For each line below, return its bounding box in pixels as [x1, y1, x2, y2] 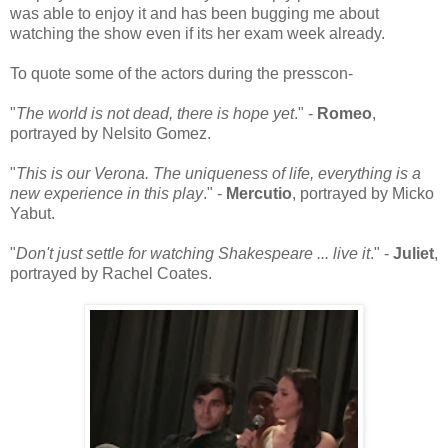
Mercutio [226, 184, 292, 202]
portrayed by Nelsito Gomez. [10, 124, 211, 142]
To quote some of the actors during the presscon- [10, 64, 353, 82]
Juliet [393, 244, 434, 262]
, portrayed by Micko [292, 184, 434, 202]
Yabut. [10, 204, 55, 222]
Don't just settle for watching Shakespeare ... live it [16, 244, 370, 262]
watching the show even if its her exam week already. [10, 24, 385, 42]
